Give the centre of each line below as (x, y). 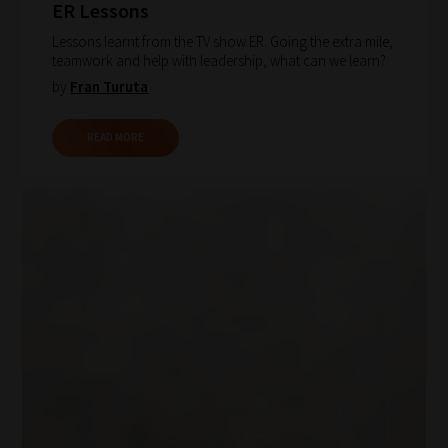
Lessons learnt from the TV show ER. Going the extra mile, (223, 41)
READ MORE (116, 137)
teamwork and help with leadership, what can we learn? (219, 60)
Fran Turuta (109, 87)
